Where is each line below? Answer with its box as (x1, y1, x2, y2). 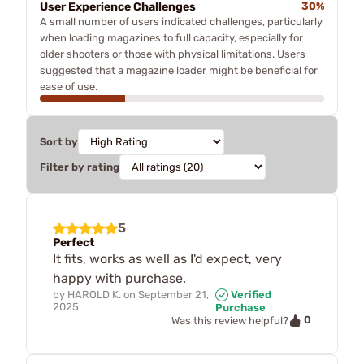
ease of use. (40, 80, 97, 93)
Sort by (40, 135, 78, 148)
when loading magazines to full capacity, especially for (40, 31, 303, 44)
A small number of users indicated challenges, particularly (40, 15, 323, 28)
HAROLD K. (67, 288, 121, 301)
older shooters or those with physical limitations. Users (40, 47, 305, 60)
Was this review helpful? (171, 314, 288, 327)
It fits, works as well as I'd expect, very (53, 250, 282, 266)
